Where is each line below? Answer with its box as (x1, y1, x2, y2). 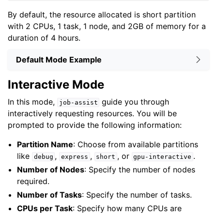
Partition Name (17, 139, 74, 150)
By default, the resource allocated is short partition (8, 10, 196, 20)
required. (17, 176, 50, 186)
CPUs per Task (17, 203, 73, 214)
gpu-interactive (133, 153, 192, 161)
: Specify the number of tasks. (82, 190, 192, 200)
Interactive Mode (8, 77, 104, 92)
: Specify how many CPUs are (73, 203, 182, 214)
